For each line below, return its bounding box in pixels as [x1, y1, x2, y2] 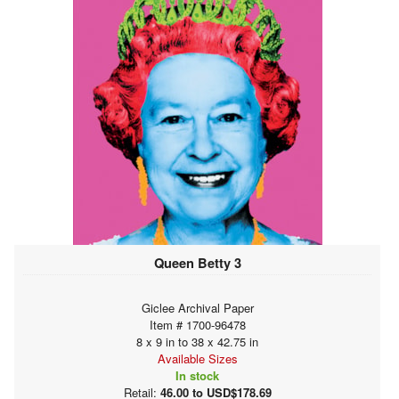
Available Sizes [157, 349, 238, 367]
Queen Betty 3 [153, 252, 241, 273]
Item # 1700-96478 [149, 315, 246, 333]
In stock [175, 366, 219, 384]
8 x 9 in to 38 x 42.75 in [136, 332, 258, 350]
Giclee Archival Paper [141, 298, 254, 316]
